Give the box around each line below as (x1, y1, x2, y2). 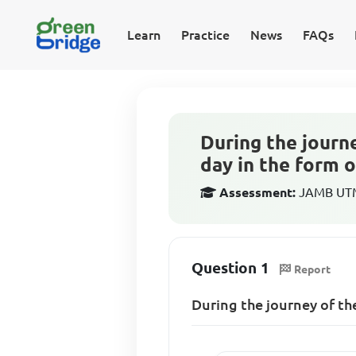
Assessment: (219, 185, 296, 199)
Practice (180, 28, 230, 42)
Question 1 (192, 259, 270, 277)
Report (294, 262, 331, 276)
